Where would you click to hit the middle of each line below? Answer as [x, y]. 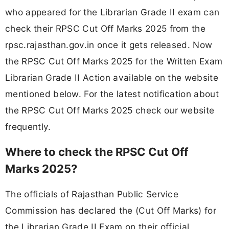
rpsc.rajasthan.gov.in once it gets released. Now [109, 44]
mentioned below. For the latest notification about [112, 94]
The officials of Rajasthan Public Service [92, 194]
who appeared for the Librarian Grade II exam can [112, 12]
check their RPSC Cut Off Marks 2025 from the [106, 28]
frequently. [28, 126]
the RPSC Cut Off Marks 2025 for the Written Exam [114, 61]
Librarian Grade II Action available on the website [112, 77]
